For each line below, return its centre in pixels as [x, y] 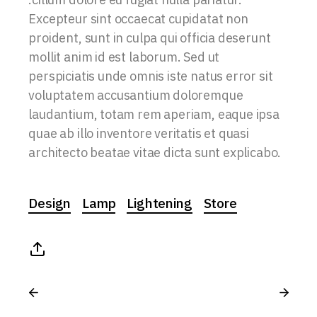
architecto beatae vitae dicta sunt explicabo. [155, 152]
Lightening [160, 203]
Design [50, 203]
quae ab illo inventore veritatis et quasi [139, 133]
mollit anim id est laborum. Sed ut [124, 57]
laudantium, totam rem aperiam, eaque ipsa [154, 114]
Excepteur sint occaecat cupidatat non [138, 18]
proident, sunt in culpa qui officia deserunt [150, 38]
